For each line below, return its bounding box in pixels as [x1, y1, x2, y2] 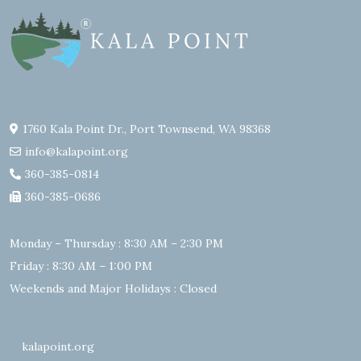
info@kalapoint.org [25, 144, 128, 160]
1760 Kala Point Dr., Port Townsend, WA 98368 [23, 122, 271, 137]
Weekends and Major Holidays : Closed [10, 281, 217, 297]
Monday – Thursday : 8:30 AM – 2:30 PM [10, 236, 223, 251]
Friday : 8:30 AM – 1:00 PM [10, 259, 152, 274]
